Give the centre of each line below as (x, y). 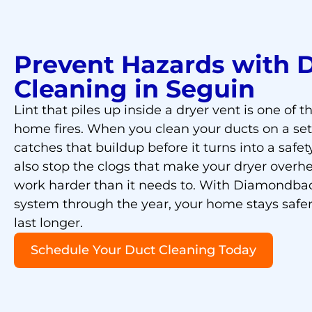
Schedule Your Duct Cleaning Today (143, 250)
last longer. (48, 223)
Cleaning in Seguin (134, 89)
